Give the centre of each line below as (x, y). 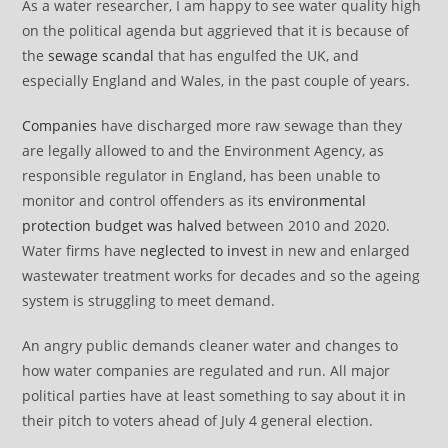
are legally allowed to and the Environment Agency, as (203, 151)
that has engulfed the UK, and (257, 56)
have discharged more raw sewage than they (250, 126)
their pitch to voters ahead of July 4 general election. (198, 421)
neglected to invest (204, 251)
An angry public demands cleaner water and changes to (210, 346)
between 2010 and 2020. (306, 226)
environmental (317, 201)
